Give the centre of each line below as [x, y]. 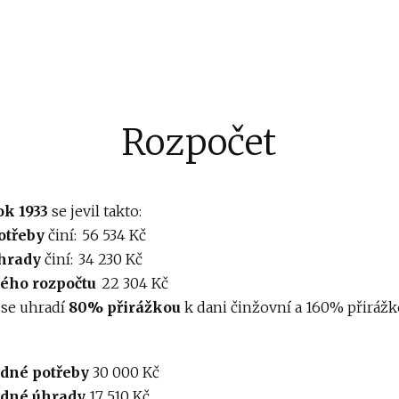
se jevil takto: [95, 211]
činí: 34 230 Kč [92, 259]
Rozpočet [199, 142]
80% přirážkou [125, 307]
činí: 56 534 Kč [95, 235]
